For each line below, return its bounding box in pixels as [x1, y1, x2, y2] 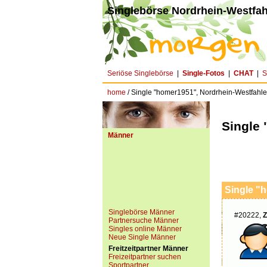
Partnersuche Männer [108, 216, 179, 225]
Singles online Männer [108, 225, 182, 233]
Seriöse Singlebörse [107, 69, 173, 77]
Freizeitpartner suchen [108, 253, 181, 261]
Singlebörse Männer [108, 208, 175, 216]
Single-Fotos [182, 69, 225, 77]
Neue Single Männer [108, 233, 176, 241]
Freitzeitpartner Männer [108, 244, 188, 253]
